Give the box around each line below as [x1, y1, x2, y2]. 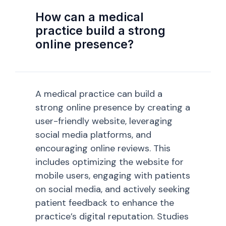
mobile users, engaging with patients [35, 169, 190, 182]
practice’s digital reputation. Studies [35, 210, 189, 223]
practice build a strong [35, 24, 165, 38]
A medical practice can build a [35, 88, 162, 100]
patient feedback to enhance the [35, 197, 174, 209]
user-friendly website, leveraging [35, 115, 173, 128]
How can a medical [35, 10, 144, 25]
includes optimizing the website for [35, 156, 184, 168]
